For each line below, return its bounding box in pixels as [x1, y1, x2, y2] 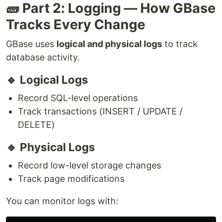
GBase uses [6, 39, 56, 49]
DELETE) [18, 119, 55, 130]
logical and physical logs [56, 39, 162, 49]
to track [162, 39, 198, 49]
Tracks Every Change [6, 16, 145, 33]
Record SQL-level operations [18, 93, 138, 103]
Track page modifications [18, 173, 124, 184]
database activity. [6, 52, 80, 62]
